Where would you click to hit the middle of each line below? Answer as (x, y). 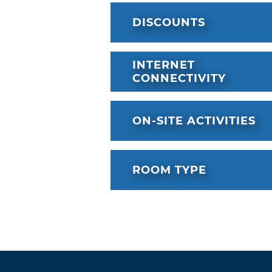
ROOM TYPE (169, 170)
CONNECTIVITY (179, 79)
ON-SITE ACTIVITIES (194, 121)
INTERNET (164, 65)
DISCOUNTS (169, 23)
